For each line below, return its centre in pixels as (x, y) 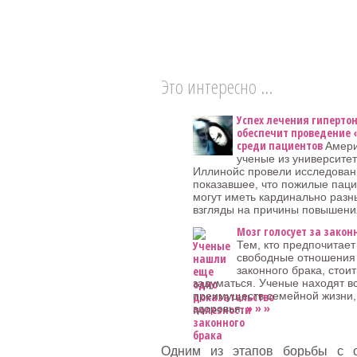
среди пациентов (280, 145)
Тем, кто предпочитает (296, 245)
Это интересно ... (217, 86)
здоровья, (218, 308)
